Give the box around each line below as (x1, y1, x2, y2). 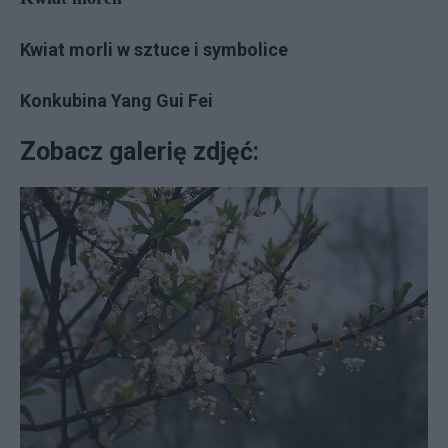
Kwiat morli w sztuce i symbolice (20, 38, 288, 60)
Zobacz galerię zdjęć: (20, 136, 259, 166)
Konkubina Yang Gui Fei (20, 89, 213, 111)
